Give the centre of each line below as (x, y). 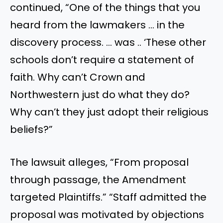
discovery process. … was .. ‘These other (108, 42)
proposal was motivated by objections (107, 214)
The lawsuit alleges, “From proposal (99, 162)
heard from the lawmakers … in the (97, 25)
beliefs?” (31, 129)
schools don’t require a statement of (102, 59)
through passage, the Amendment (98, 179)
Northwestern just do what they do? (100, 94)
